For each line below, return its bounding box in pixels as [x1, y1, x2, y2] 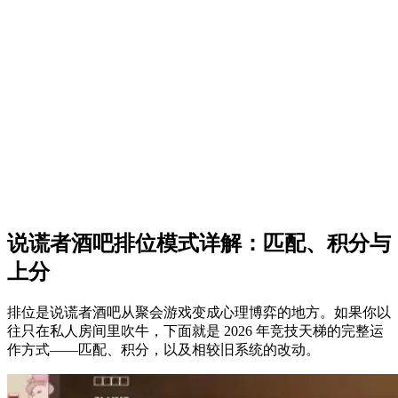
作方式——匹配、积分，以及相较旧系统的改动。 [7, 342, 320, 358]
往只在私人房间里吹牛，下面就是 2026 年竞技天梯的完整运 [7, 323, 384, 339]
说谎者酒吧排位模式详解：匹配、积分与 [7, 232, 391, 256]
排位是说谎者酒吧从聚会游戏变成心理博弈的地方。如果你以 [7, 305, 391, 321]
